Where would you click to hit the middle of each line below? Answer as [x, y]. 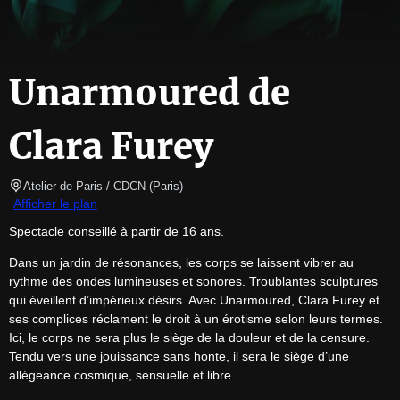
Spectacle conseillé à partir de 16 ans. [117, 232]
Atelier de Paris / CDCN [84, 187]
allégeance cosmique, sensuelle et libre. [122, 375]
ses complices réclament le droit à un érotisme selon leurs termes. [196, 319]
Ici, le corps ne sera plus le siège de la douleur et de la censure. [189, 338]
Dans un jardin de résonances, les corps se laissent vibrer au [181, 263]
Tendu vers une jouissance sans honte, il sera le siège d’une [179, 357]
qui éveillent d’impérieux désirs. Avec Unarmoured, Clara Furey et [194, 300]
